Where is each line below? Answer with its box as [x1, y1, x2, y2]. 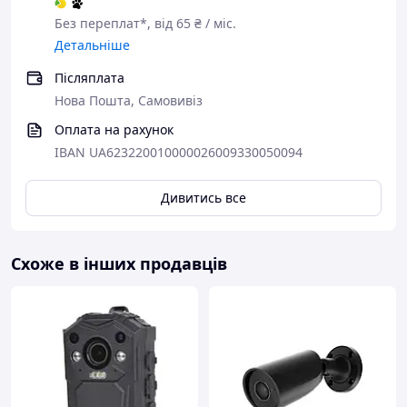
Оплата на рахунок [55, 121, 174, 138]
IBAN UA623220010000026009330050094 [55, 144, 303, 161]
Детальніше [55, 36, 130, 54]
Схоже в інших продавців [11, 253, 227, 274]
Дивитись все [161, 189, 246, 206]
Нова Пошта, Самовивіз [55, 92, 203, 109]
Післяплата [55, 69, 124, 86]
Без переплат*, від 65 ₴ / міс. [55, 15, 236, 32]
